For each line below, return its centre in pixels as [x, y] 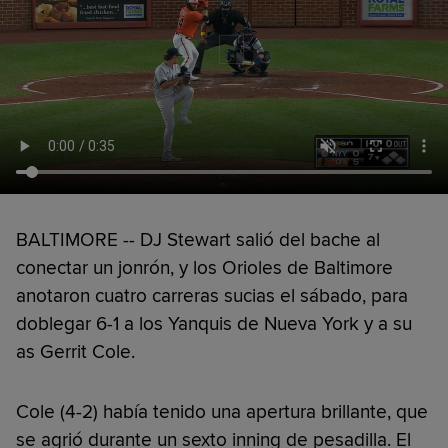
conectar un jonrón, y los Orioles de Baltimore [204, 267]
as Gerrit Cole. [75, 351]
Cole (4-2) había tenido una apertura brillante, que [222, 411]
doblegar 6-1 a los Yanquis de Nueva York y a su [214, 323]
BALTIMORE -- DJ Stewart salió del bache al [198, 239]
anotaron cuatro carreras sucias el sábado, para [212, 295]
